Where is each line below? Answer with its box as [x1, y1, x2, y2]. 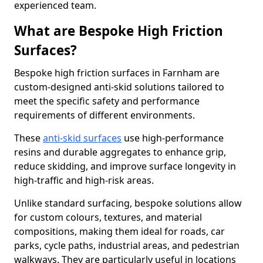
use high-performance [122, 131, 224, 144]
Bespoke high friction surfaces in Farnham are [14, 66, 220, 79]
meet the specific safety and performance [14, 95, 200, 107]
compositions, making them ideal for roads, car [14, 225, 225, 238]
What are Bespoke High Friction [14, 22, 223, 40]
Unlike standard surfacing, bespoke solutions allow [14, 197, 242, 210]
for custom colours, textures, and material [14, 211, 202, 224]
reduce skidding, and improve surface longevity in [14, 160, 236, 173]
